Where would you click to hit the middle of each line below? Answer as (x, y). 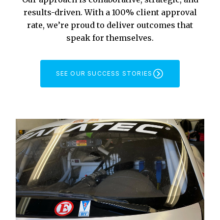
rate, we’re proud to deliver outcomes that (110, 25)
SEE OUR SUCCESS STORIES (104, 74)
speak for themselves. (110, 38)
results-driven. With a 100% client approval (110, 13)
